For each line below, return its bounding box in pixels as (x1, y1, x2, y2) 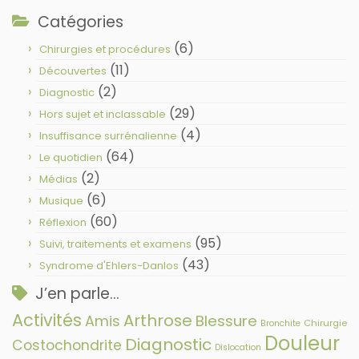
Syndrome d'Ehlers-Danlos (39, 257, 179, 273)
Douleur (264, 329, 340, 357)
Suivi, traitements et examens (39, 236, 192, 252)
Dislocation (215, 341, 261, 353)
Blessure (196, 310, 257, 331)
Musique (39, 192, 83, 208)
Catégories (38, 10, 123, 33)
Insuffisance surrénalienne (39, 127, 177, 143)
